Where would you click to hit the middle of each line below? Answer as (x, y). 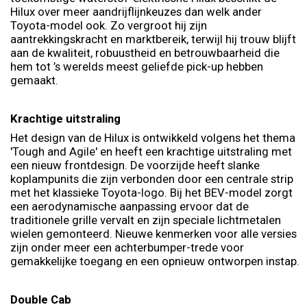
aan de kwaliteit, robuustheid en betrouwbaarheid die (145, 52)
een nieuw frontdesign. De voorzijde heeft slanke (135, 165)
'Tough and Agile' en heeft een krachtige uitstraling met (151, 151)
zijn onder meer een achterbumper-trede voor (127, 247)
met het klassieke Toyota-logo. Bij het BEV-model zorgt (151, 192)
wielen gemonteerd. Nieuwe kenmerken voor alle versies (153, 233)
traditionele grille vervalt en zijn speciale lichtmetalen (146, 220)
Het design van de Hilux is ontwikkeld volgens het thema (153, 137)
